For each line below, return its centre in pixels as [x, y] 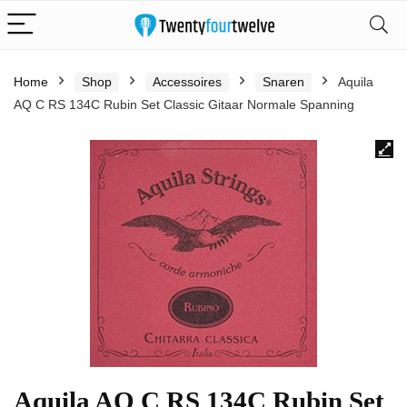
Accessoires [187, 82]
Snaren [283, 82]
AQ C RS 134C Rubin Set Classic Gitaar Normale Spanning [184, 104]
